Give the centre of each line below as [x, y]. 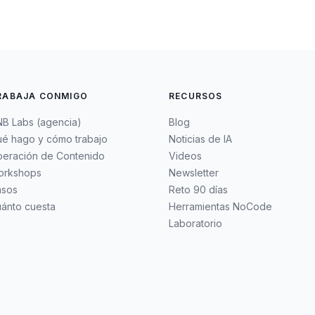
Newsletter [194, 173]
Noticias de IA [200, 139]
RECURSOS [196, 96]
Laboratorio [195, 223]
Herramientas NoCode [220, 206]
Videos [185, 156]
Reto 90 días [198, 189]
